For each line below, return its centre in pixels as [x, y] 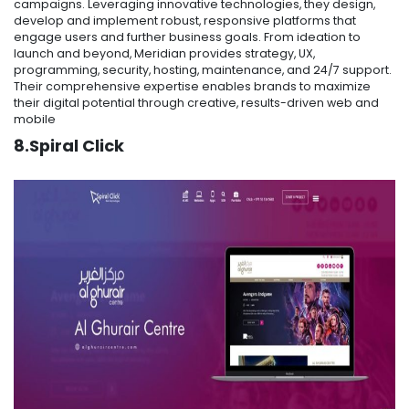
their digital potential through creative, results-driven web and [196, 103]
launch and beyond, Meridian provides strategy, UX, [164, 54]
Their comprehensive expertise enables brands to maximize [192, 87]
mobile [36, 120]
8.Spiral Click [69, 146]
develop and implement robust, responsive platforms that [185, 21]
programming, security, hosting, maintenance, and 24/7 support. [203, 70]
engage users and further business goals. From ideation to [187, 37]
